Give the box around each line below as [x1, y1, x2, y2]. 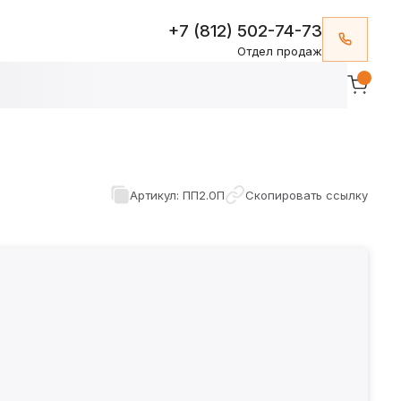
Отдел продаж [237, 43, 323, 58]
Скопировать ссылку [244, 187, 368, 202]
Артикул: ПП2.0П [130, 187, 226, 202]
